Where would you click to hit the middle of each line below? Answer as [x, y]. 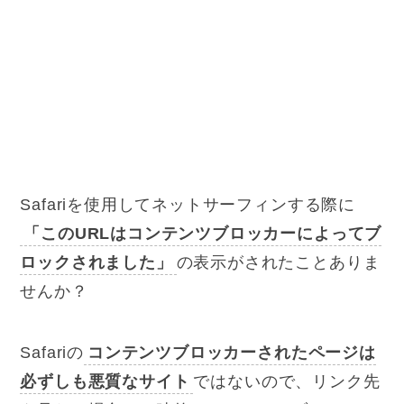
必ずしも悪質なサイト [105, 381]
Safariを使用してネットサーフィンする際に [188, 204]
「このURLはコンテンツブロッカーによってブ [203, 233]
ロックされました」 [96, 262]
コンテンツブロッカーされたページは [232, 352]
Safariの [52, 352]
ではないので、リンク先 [287, 381]
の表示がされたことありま [278, 262]
